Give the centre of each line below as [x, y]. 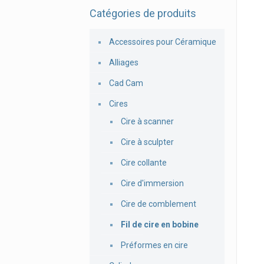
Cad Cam [126, 83]
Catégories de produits [143, 13]
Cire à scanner [147, 121]
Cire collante [144, 163]
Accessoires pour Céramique [163, 42]
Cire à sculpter [147, 142]
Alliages [124, 62]
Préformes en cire [154, 245]
